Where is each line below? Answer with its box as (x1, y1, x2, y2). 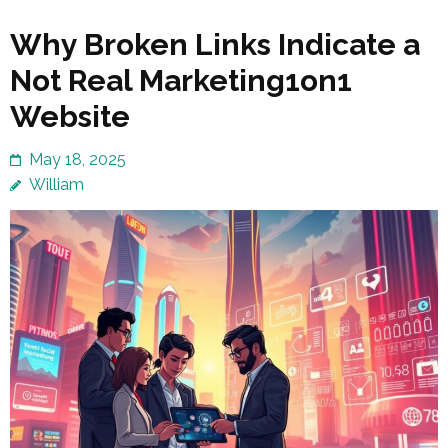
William (29, 175, 84, 195)
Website (10, 99, 130, 135)
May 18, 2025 (29, 150, 126, 170)
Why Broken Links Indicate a (10, 27, 420, 63)
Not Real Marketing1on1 (10, 63, 352, 99)
